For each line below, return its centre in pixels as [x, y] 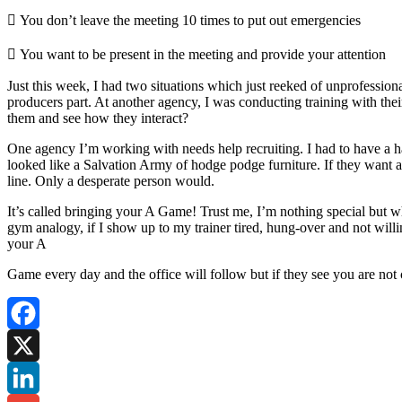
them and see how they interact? [98, 118]
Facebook [35, 345]
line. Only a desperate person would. [111, 180]
